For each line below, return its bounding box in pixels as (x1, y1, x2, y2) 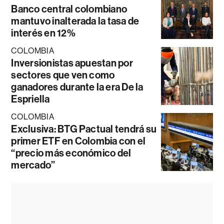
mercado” (11, 159, 55, 171)
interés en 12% (11, 27, 75, 39)
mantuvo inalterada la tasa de (11, 15, 139, 27)
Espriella (11, 93, 50, 105)
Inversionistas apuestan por (11, 57, 133, 69)
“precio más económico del (11, 147, 131, 159)
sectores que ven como (11, 69, 115, 81)
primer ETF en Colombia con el (11, 135, 146, 147)
